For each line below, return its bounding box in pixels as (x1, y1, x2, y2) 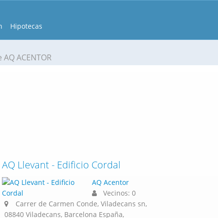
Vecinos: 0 (101, 188, 136, 198)
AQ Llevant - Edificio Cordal (2, 158, 121, 171)
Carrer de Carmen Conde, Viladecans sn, (16, 199, 147, 208)
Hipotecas (10, 21, 42, 31)
